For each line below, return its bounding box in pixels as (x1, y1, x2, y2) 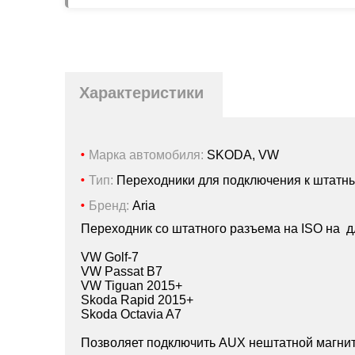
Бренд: (89, 199, 129, 213)
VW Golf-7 (81, 250, 142, 265)
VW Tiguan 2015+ (81, 279, 182, 293)
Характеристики (79, 84, 204, 102)
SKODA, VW (207, 148, 279, 162)
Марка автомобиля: (89, 148, 204, 162)
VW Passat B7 (81, 265, 162, 279)
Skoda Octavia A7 (81, 307, 181, 322)
